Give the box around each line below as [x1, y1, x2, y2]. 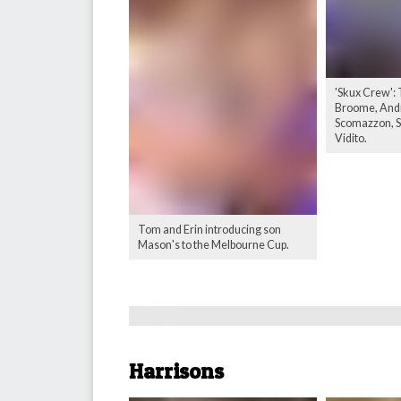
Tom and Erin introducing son [138, 223, 281, 237]
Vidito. [335, 132, 367, 146]
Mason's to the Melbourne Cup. [138, 238, 289, 252]
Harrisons [129, 358, 224, 385]
